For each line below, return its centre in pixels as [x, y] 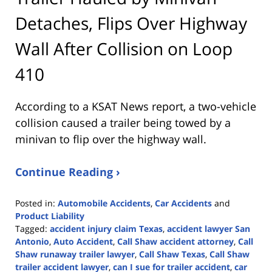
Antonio [32, 241]
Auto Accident [83, 241]
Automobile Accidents [104, 203]
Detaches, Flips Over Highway [131, 23]
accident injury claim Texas [106, 228]
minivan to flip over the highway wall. [111, 139]
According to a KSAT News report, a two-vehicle [136, 106]
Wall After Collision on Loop [124, 48]
